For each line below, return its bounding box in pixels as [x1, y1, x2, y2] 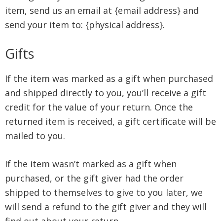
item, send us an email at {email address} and [5, 4, 199, 16]
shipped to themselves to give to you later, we [5, 186, 203, 198]
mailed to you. [5, 130, 65, 142]
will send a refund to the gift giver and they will [5, 201, 207, 213]
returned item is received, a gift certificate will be [5, 115, 216, 127]
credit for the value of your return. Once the [5, 101, 193, 113]
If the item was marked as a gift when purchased [5, 73, 213, 84]
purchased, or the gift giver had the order [5, 172, 184, 184]
